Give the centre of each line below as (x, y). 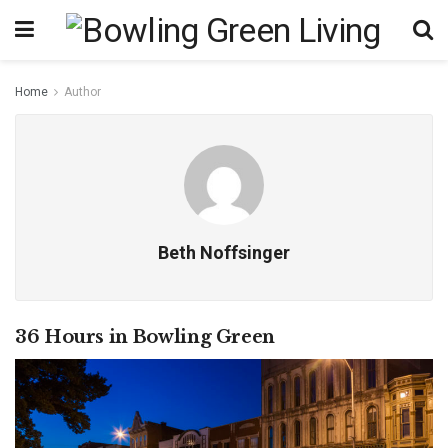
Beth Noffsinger (224, 252)
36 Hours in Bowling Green (145, 337)
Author (82, 92)
